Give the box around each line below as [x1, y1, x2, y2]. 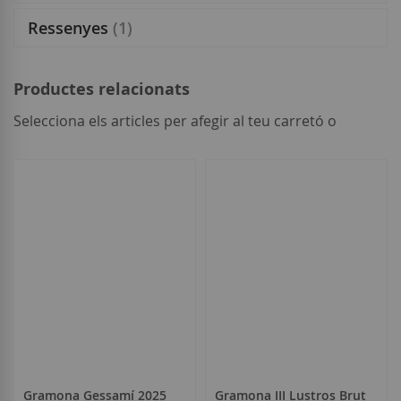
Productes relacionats [13, 78, 190, 101]
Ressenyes [28, 17, 113, 39]
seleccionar [13, 135, 82, 153]
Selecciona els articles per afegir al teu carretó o [13, 111, 337, 132]
